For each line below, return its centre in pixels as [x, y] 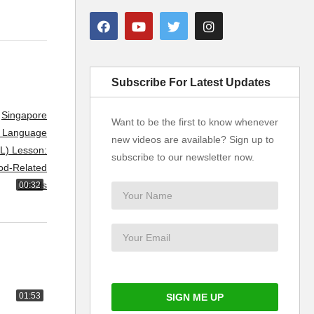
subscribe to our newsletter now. [183, 157]
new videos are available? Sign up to [193, 139]
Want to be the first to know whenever [195, 122]
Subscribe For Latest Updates [191, 82]
